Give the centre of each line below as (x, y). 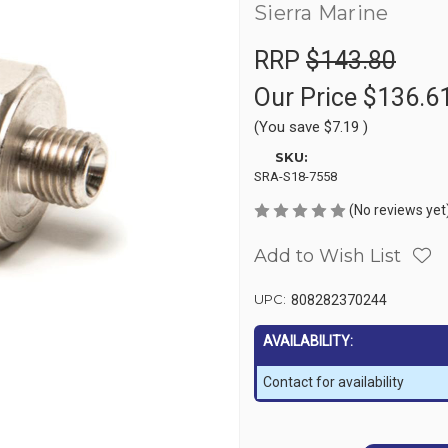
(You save (287, 126)
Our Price (308, 97)
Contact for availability (333, 381)
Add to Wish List (327, 255)
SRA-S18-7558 (295, 176)
